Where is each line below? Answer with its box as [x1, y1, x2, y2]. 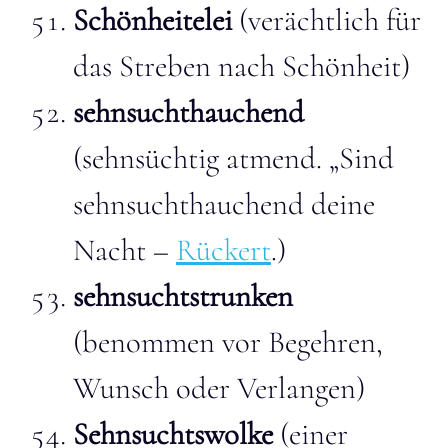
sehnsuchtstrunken [73, 277, 293, 315]
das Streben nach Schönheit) [73, 47, 410, 85]
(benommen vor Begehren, [73, 323, 383, 361]
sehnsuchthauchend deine [73, 185, 375, 223]
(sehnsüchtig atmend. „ [73, 139, 339, 177]
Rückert [176, 231, 271, 269]
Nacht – [73, 231, 176, 269]
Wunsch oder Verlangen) [73, 369, 365, 407]
